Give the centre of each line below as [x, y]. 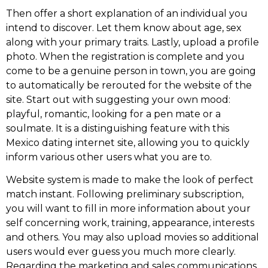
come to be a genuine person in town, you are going [131, 71]
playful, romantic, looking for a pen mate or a [113, 114]
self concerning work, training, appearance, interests [130, 223]
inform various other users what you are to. [109, 157]
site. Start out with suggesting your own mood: [118, 99]
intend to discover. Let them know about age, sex [124, 28]
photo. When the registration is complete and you [125, 56]
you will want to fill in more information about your [128, 209]
